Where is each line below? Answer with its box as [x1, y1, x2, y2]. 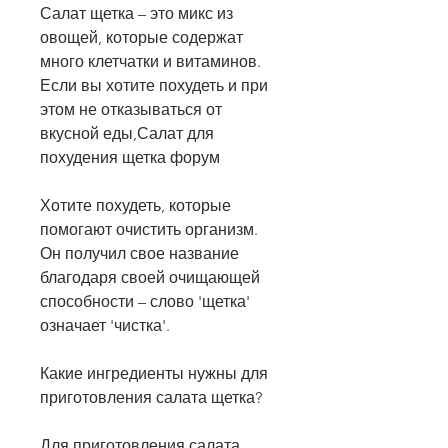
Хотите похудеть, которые [40, 196, 231, 216]
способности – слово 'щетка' [40, 292, 250, 312]
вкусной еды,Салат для [40, 124, 214, 144]
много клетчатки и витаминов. [40, 52, 261, 72]
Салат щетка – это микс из [40, 4, 233, 24]
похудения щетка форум [40, 148, 220, 168]
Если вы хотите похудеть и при [40, 76, 268, 96]
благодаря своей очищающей [40, 268, 260, 288]
